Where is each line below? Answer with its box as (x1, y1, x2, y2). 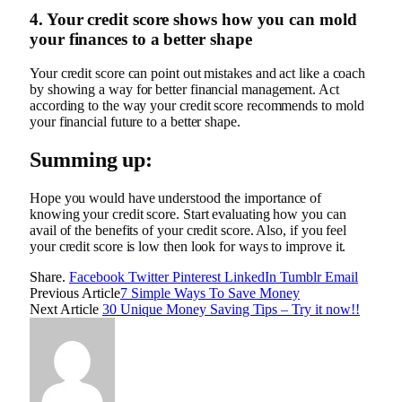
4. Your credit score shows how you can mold (30, 9, 357, 29)
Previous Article (30, 285, 120, 301)
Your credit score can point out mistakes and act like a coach (30, 66, 366, 82)
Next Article (30, 301, 102, 318)
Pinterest (172, 269, 221, 285)
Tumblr (280, 269, 321, 285)
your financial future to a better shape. (30, 114, 240, 130)
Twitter (128, 269, 169, 285)
